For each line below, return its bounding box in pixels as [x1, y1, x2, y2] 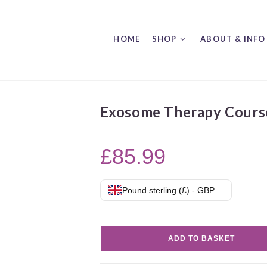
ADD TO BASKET [168, 234, 235, 243]
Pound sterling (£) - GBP [122, 185, 215, 195]
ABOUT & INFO [200, 34, 266, 44]
